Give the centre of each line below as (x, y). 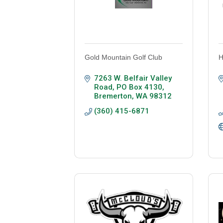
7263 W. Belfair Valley (133, 78)
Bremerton (113, 96)
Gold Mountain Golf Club (124, 57)
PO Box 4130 (140, 87)
